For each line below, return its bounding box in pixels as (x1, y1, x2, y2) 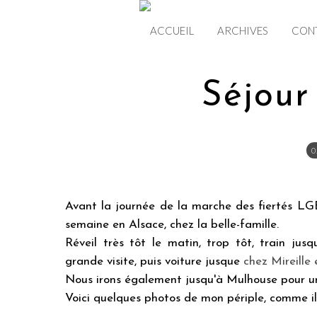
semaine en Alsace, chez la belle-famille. (65, 219, 282, 231)
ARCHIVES (217, 24, 268, 37)
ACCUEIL (150, 24, 194, 37)
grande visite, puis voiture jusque (65, 255, 243, 267)
